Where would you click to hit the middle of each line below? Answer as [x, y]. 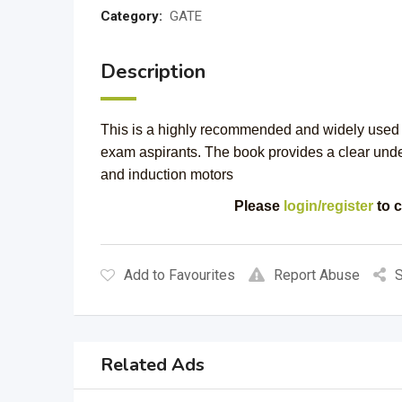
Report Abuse [317, 275]
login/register [328, 206]
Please [258, 206]
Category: [131, 16]
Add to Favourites [179, 275]
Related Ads [153, 365]
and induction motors [167, 175]
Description [153, 72]
